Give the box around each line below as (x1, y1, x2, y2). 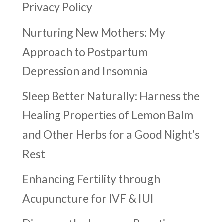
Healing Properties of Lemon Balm (22, 108, 193, 122)
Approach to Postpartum (22, 44, 148, 58)
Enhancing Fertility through (22, 171, 160, 186)
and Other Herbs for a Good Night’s (22, 127, 200, 141)
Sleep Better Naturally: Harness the (22, 89, 200, 103)
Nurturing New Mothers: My (22, 25, 165, 39)
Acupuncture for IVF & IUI (22, 191, 154, 205)
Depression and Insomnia (22, 63, 148, 78)
